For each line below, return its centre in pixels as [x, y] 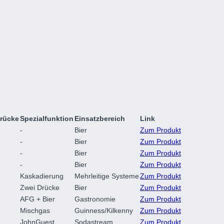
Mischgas [35, 211]
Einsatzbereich [100, 119]
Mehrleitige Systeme [107, 176]
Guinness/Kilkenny [104, 211]
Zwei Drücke [40, 188]
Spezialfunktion [47, 119]
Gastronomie [95, 199]
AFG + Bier [37, 199]
